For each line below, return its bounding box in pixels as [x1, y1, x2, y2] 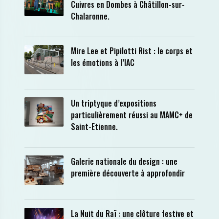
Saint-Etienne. [71, 121, 118, 132]
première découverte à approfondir [71, 167, 185, 179]
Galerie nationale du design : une [71, 155, 177, 167]
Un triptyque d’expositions [71, 97, 156, 109]
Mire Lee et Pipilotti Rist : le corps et [71, 45, 193, 57]
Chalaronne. [71, 10, 109, 22]
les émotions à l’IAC [71, 57, 134, 68]
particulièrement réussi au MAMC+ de [71, 109, 193, 121]
